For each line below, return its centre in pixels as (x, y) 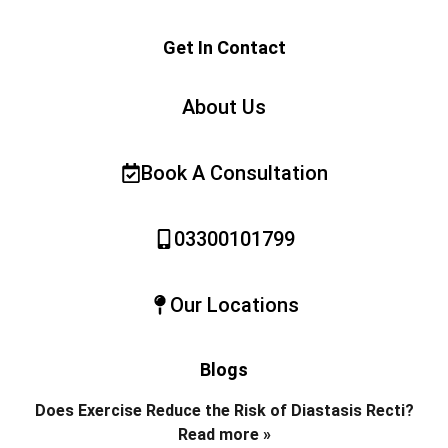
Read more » (224, 435)
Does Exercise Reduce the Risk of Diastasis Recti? (224, 411)
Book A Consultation (234, 173)
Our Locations (234, 305)
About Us (224, 107)
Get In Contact (224, 48)
